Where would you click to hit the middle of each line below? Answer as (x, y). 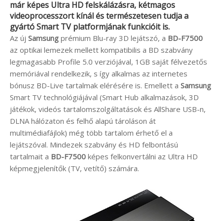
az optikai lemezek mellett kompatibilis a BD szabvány (101, 50)
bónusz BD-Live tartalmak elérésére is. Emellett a (95, 85)
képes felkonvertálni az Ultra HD (142, 156)
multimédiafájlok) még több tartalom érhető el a (91, 132)
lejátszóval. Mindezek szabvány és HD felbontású (94, 144)
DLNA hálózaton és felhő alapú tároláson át (83, 121)
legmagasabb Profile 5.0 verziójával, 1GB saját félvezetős (109, 61)
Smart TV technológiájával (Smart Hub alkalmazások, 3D (104, 97)
